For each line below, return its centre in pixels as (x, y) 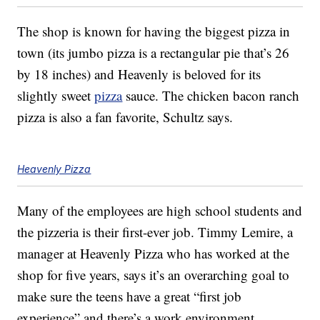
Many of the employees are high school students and (160, 211)
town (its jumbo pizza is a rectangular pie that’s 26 (154, 53)
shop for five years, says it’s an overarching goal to (154, 275)
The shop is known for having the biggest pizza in (154, 31)
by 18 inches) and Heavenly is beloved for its (139, 74)
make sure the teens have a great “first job (130, 296)
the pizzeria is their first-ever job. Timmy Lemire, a (155, 232)
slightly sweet (56, 96)
